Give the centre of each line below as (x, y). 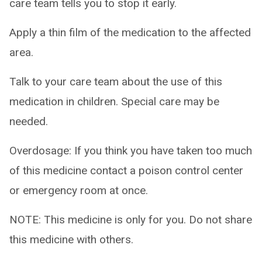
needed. (29, 121)
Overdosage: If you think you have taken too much (131, 151)
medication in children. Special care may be (114, 101)
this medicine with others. (71, 239)
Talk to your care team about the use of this (116, 82)
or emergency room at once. (79, 190)
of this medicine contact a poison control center (126, 170)
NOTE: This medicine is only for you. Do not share (131, 220)
